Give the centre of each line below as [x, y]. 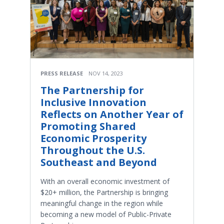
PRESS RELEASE [62, 73]
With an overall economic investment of [105, 181]
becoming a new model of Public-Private [106, 214]
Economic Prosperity [93, 138]
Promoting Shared [88, 126]
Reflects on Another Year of [112, 114]
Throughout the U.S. [93, 150]
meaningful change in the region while [102, 203]
